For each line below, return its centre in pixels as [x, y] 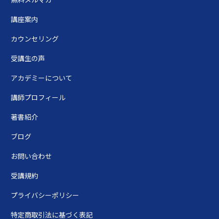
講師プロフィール [38, 97]
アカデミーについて [42, 77]
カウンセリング [35, 38]
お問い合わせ [32, 156]
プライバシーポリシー [45, 195]
